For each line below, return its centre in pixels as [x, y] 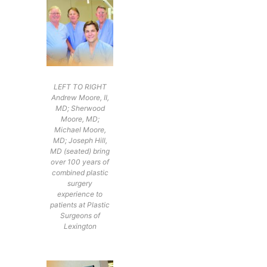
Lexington [80, 226]
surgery [80, 184]
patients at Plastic [80, 205]
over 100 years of [80, 162]
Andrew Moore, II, [80, 98]
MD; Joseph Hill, [80, 141]
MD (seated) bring [80, 151]
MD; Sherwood [80, 108]
